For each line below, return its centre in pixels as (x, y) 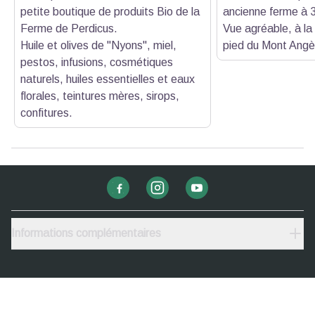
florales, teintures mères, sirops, (100, 96)
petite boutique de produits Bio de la (110, 11)
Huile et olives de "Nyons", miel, (98, 45)
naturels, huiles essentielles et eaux (108, 79)
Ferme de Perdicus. (69, 28)
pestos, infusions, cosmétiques (97, 62)
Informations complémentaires (86, 233)
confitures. (46, 112)
